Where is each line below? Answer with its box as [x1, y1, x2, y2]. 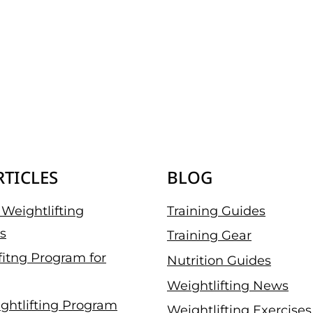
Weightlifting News [167, 277, 289, 293]
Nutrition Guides [167, 252, 271, 268]
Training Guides [167, 203, 265, 219]
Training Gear [167, 228, 252, 244]
